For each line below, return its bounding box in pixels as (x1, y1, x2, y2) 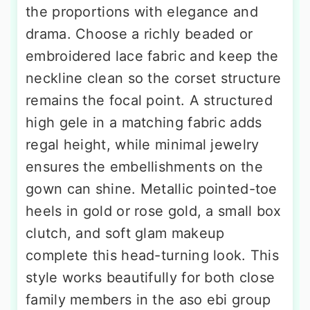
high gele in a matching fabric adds (26, 114, 262, 131)
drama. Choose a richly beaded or (26, 26, 253, 43)
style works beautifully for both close (26, 269, 275, 286)
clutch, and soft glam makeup (26, 225, 225, 242)
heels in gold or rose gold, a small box (26, 203, 282, 220)
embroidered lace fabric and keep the (26, 48, 279, 65)
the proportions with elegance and (26, 3, 258, 21)
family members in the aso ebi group (26, 291, 271, 309)
